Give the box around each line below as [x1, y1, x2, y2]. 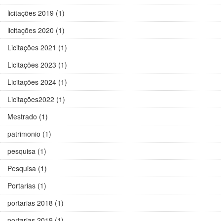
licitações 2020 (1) [7, 25, 65, 36]
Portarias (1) [7, 181, 46, 191]
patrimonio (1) [7, 129, 51, 139]
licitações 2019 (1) [7, 8, 65, 18]
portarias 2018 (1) [7, 198, 64, 208]
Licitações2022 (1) [7, 94, 65, 105]
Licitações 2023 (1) [7, 60, 67, 70]
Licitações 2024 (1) [7, 77, 67, 87]
